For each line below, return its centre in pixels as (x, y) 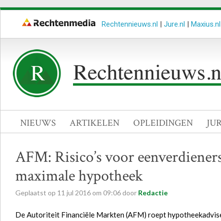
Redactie (153, 193)
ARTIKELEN (94, 123)
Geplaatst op (36, 193)
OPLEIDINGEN (163, 123)
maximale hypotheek (79, 176)
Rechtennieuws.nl (130, 24)
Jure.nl (174, 24)
